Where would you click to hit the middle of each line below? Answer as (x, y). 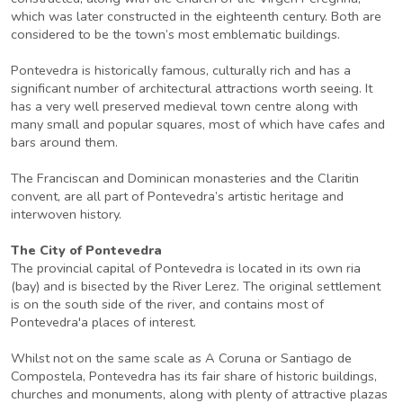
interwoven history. (66, 214)
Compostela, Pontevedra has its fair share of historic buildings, (194, 376)
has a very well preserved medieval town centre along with (184, 106)
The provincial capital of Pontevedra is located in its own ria (186, 268)
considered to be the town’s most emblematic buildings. (175, 34)
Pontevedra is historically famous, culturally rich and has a (181, 70)
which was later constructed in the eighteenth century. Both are (196, 16)
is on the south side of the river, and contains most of (167, 304)
